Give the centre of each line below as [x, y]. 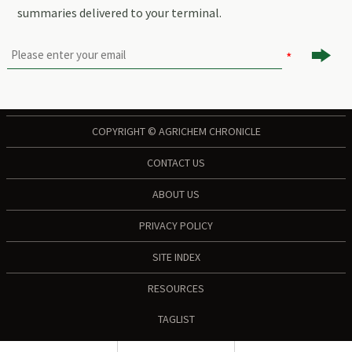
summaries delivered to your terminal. [119, 12]
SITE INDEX [176, 257]
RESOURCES [176, 288]
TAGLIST [176, 319]
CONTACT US [176, 162]
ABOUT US [176, 194]
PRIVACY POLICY [176, 225]
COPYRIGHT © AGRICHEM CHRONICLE [176, 131]
